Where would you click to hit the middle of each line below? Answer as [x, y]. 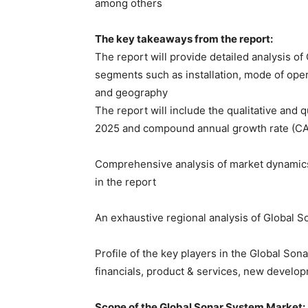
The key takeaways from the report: [184, 39]
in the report [125, 182]
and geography [131, 92]
